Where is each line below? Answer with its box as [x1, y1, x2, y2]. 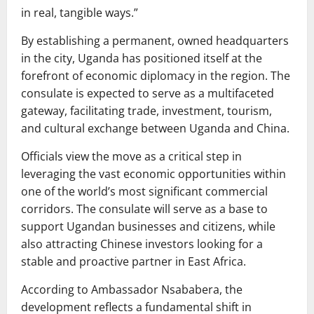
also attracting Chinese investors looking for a [21, 236, 263, 252]
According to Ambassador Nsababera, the [21, 282, 243, 298]
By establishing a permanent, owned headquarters [21, 33, 289, 49]
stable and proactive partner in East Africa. [21, 254, 246, 270]
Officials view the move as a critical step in [21, 149, 242, 165]
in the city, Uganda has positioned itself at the [21, 50, 262, 67]
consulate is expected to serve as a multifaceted [21, 86, 274, 102]
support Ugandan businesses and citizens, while [21, 219, 275, 235]
